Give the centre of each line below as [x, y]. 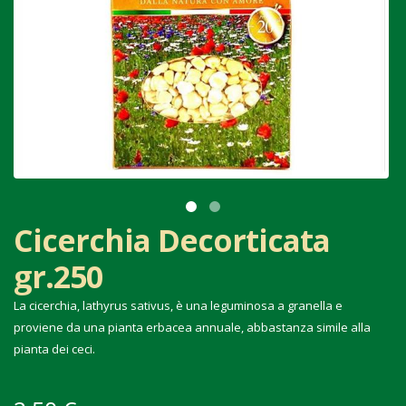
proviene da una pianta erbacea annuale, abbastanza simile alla [192, 327]
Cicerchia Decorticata [172, 240]
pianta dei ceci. [54, 349]
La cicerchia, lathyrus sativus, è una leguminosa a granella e [178, 305]
